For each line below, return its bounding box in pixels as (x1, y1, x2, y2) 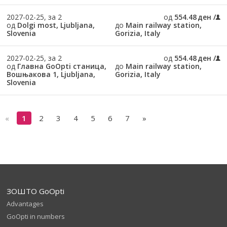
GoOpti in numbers (7, 212, 65, 221)
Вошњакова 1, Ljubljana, (6, 69, 95, 79)
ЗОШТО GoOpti (7, 186, 65, 197)
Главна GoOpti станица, (17, 61, 106, 71)
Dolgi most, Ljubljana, (17, 20, 95, 30)
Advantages (7, 199, 44, 209)
